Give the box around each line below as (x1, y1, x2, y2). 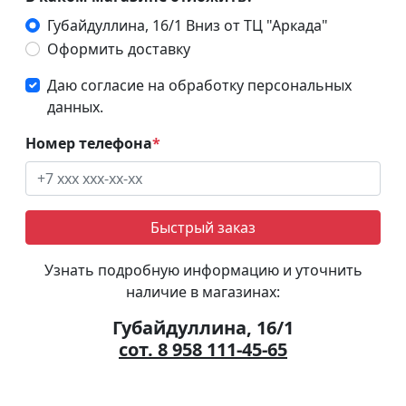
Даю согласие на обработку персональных (47, 74, 352, 95)
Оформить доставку (47, 38, 190, 59)
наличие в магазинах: (126, 281, 280, 302)
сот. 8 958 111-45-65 (119, 336, 287, 362)
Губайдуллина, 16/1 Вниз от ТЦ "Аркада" (47, 14, 328, 35)
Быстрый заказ (150, 217, 256, 237)
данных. (47, 96, 103, 117)
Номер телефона (25, 132, 152, 153)
